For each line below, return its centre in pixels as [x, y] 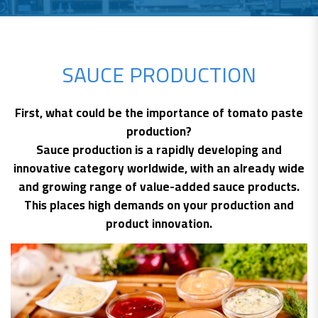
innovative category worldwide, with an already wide [159, 168]
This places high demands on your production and [159, 205]
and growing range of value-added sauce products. [159, 187]
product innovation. [159, 224]
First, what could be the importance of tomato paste [159, 113]
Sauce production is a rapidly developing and [159, 150]
